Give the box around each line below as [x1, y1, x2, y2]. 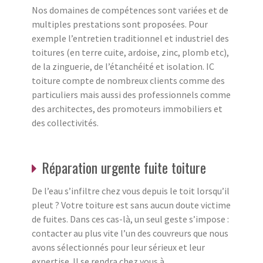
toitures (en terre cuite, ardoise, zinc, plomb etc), [32, 46, 229, 58]
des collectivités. [32, 116, 99, 129]
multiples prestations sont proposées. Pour [32, 18, 208, 30]
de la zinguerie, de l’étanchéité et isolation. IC [32, 60, 214, 72]
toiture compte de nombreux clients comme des [32, 74, 225, 86]
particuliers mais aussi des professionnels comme [32, 88, 231, 100]
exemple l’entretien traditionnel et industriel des [32, 32, 229, 44]
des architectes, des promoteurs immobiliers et [32, 102, 222, 114]
